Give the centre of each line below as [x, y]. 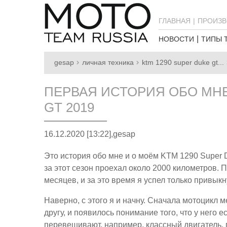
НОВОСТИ [176, 39]
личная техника [108, 63]
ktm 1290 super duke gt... [183, 63]
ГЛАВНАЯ [175, 21]
